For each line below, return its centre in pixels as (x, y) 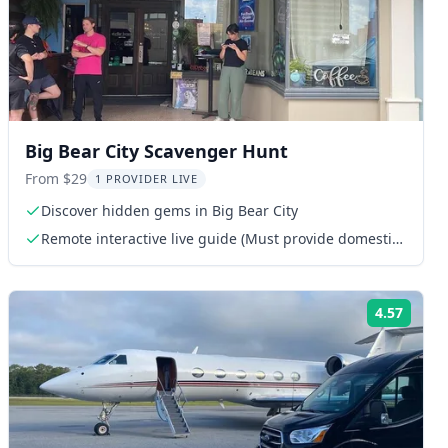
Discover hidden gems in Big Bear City (169, 210)
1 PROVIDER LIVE (147, 178)
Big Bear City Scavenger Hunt (156, 150)
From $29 (56, 178)
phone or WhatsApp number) (139, 258)
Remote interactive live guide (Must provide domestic (220, 238)
